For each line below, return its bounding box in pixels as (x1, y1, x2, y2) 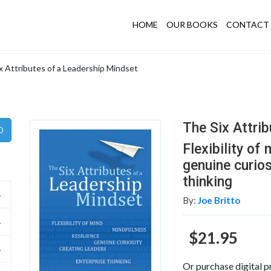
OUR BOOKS (166, 19, 218, 30)
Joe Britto (198, 195, 241, 206)
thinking (183, 174, 233, 190)
